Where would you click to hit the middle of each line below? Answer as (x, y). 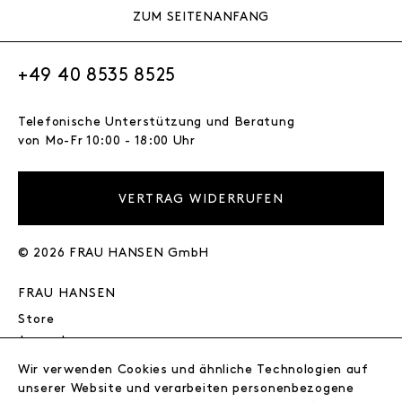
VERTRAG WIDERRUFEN (201, 198)
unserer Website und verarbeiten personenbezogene (186, 389)
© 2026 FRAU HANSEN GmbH (114, 253)
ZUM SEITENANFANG (201, 16)
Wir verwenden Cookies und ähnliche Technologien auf (193, 370)
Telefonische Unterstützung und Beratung (157, 122)
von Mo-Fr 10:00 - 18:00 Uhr (107, 140)
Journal (42, 341)
